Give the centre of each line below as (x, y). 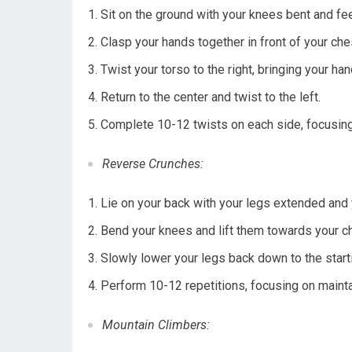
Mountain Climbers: (156, 325)
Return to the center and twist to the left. (211, 97)
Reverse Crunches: (153, 164)
